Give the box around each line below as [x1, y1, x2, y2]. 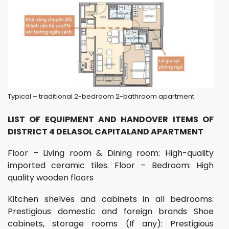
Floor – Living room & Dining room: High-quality [8, 147, 214, 159]
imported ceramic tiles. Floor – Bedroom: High [8, 159, 214, 171]
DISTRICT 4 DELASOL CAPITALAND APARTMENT [8, 125, 203, 138]
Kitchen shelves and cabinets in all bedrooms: [8, 193, 214, 205]
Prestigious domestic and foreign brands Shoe [8, 205, 214, 217]
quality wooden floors [8, 171, 94, 184]
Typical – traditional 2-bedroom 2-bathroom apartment [8, 91, 194, 101]
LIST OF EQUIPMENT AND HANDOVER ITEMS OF [8, 113, 214, 125]
